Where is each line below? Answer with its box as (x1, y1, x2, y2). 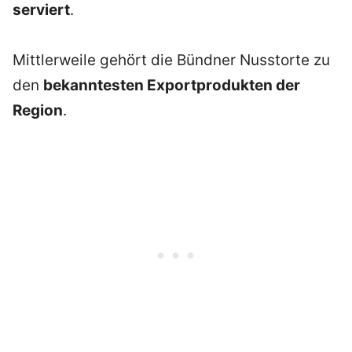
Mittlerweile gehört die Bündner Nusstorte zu (13, 51, 330, 70)
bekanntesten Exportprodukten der (43, 76, 300, 95)
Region (13, 101, 63, 120)
